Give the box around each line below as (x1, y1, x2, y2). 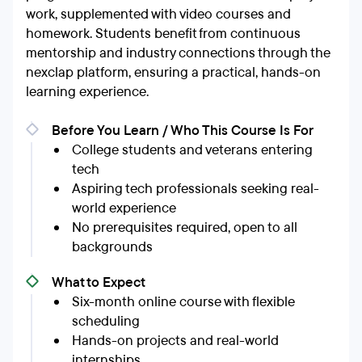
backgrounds (72, 238, 153, 256)
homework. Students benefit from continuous (26, 24, 301, 43)
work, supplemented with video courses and (26, 5, 291, 23)
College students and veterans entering (72, 141, 313, 159)
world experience (72, 199, 176, 217)
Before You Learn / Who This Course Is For (52, 121, 314, 140)
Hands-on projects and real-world (72, 331, 279, 350)
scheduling (72, 312, 140, 330)
